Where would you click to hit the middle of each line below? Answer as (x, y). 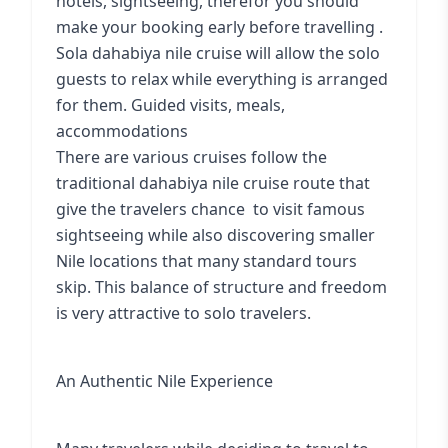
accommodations (122, 131)
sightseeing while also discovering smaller (215, 235)
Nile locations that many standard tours (206, 261)
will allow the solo (311, 53)
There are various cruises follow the (191, 157)
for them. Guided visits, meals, (170, 105)
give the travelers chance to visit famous (210, 209)
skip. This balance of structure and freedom (221, 287)
